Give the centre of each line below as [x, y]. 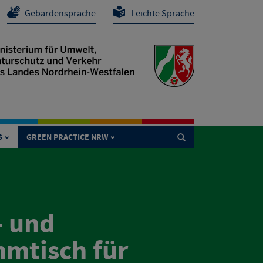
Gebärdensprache [60, 14]
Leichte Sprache [163, 14]
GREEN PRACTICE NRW [67, 138]
